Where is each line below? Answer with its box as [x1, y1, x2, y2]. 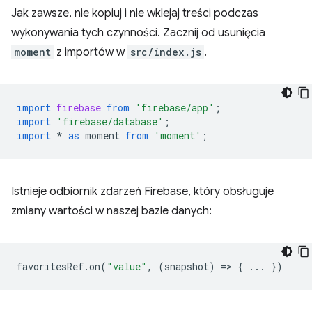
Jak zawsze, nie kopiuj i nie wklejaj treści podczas [11, 6, 258, 21]
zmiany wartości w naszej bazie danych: [11, 204, 212, 219]
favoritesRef [17, 260, 84, 274]
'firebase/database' [56, 115, 164, 129]
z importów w [54, 45, 127, 60]
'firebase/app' [135, 101, 214, 115]
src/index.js [130, 45, 201, 59]
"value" [107, 260, 147, 274]
